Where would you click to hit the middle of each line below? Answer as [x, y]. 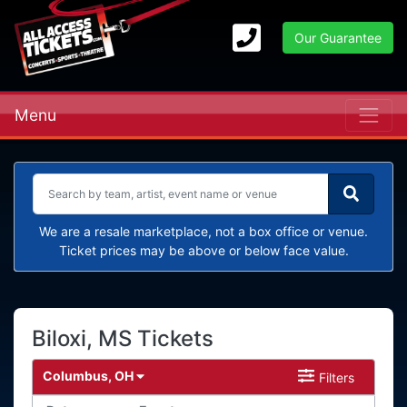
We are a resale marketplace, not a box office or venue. [203, 231]
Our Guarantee [338, 38]
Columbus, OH [90, 375]
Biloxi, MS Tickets [123, 338]
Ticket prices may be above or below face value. [203, 250]
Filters [336, 377]
